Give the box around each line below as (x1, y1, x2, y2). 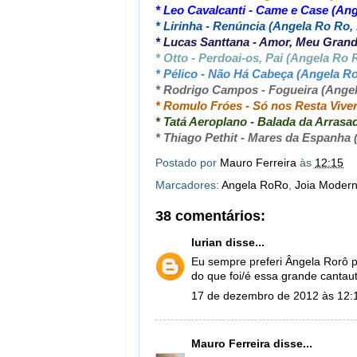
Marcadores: (155, 179, 222, 191)
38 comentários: (155, 208, 265, 224)
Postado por (155, 157, 220, 170)
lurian (191, 236, 222, 249)
